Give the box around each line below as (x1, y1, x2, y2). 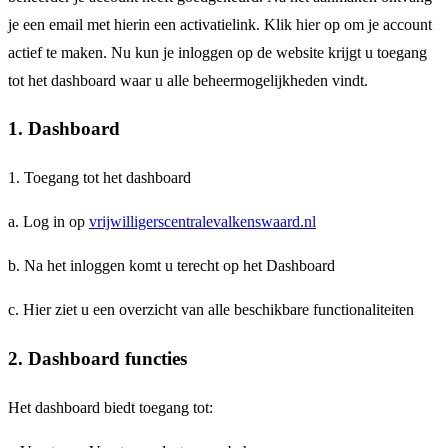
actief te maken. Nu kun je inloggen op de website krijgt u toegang (8, 43, 427, 61)
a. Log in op (8, 213, 89, 231)
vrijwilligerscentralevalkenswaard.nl (89, 213, 316, 231)
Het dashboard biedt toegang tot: (8, 398, 213, 416)
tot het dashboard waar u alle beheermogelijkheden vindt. (8, 71, 368, 89)
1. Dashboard (8, 118, 120, 140)
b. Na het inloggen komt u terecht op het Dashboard (8, 257, 335, 275)
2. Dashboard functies (8, 347, 187, 369)
